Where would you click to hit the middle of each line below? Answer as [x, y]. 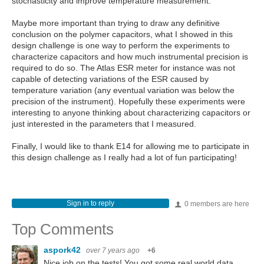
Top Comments [63, 229]
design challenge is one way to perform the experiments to [121, 45]
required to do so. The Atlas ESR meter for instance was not [123, 67]
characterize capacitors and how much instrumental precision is [130, 56]
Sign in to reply [90, 203]
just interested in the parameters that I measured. [104, 123]
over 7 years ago [113, 250]
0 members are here [216, 204]
